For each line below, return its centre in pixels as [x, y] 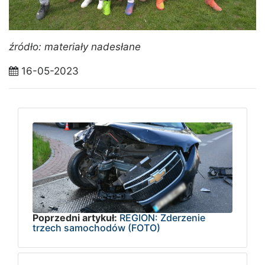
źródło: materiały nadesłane [75, 46]
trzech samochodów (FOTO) [96, 228]
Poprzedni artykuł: [75, 218]
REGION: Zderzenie [162, 218]
